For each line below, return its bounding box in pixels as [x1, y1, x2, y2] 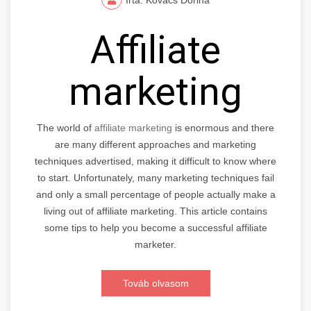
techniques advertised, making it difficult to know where [35, 155, 276, 167]
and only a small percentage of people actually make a [35, 188, 276, 200]
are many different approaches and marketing [55, 138, 256, 150]
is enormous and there [172, 121, 274, 133]
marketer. [135, 238, 176, 250]
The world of [37, 121, 94, 133]
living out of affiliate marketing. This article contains [44, 205, 267, 217]
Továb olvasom [122, 277, 189, 289]
